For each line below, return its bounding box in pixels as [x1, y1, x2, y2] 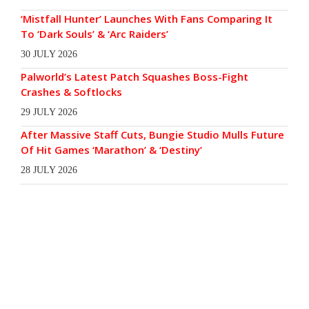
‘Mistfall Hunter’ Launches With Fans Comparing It [21, 11, 272, 26]
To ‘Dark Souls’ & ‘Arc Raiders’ [21, 26, 168, 41]
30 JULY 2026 [21, 48, 77, 59]
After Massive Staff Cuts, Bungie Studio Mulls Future [21, 127, 284, 141]
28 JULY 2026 [21, 164, 77, 175]
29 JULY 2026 [21, 106, 77, 117]
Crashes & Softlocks [21, 84, 122, 99]
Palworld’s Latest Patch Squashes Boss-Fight [21, 69, 248, 83]
